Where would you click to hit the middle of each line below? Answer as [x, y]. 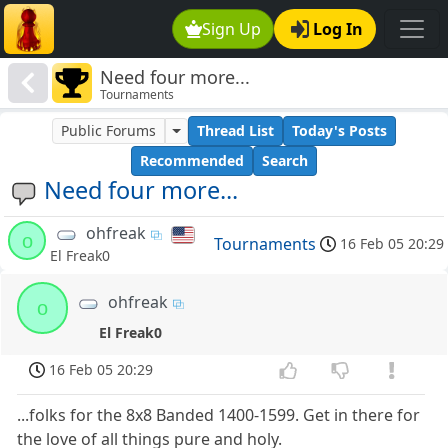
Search [285, 161]
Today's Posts [339, 131]
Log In [338, 29]
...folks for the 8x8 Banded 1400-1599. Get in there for [219, 415]
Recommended [192, 161]
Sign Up [232, 29]
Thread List [235, 131]
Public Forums [109, 131]
